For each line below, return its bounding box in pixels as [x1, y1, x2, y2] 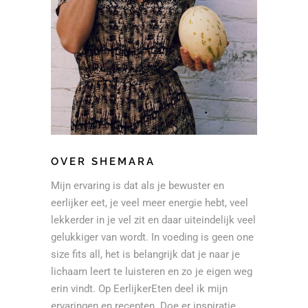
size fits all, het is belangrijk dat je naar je [51, 248, 240, 261]
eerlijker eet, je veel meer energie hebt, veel [51, 197, 248, 210]
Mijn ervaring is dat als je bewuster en [51, 179, 224, 192]
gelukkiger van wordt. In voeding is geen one [51, 231, 254, 244]
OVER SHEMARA [51, 155, 155, 168]
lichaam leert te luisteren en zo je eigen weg [51, 265, 252, 278]
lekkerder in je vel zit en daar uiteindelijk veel [51, 214, 256, 227]
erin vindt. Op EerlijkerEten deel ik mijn [51, 283, 228, 296]
